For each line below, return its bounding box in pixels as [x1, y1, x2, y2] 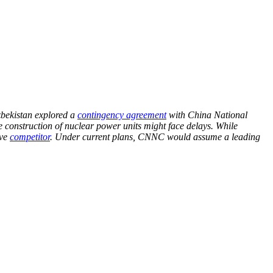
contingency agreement [77, 109, 166, 120]
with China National [166, 109, 247, 120]
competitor [10, 131, 50, 142]
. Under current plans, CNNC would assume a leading [50, 131, 260, 142]
